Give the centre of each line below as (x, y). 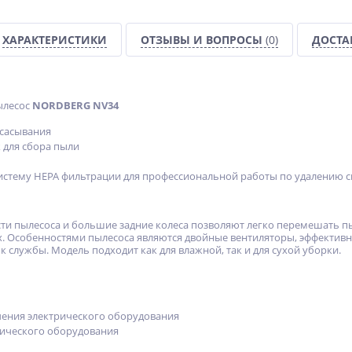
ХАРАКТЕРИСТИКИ (55, 40)
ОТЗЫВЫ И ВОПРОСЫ (203, 40)
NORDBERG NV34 (75, 105)
